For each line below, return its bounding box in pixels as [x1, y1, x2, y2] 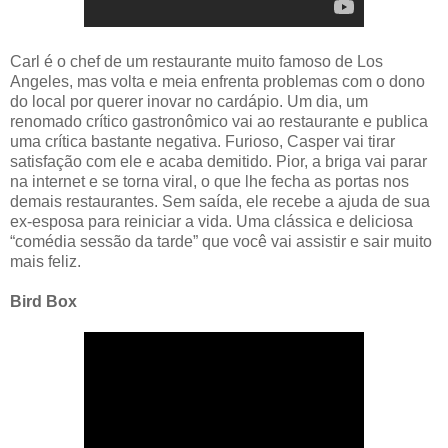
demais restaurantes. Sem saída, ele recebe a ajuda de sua [10, 192, 430, 210]
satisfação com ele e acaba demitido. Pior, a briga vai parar [10, 152, 427, 170]
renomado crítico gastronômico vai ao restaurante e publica [10, 112, 428, 130]
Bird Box [10, 292, 77, 310]
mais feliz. [10, 252, 81, 270]
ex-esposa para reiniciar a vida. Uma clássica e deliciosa [10, 212, 413, 230]
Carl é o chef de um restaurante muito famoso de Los [10, 52, 383, 70]
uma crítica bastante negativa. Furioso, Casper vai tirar [10, 132, 395, 150]
